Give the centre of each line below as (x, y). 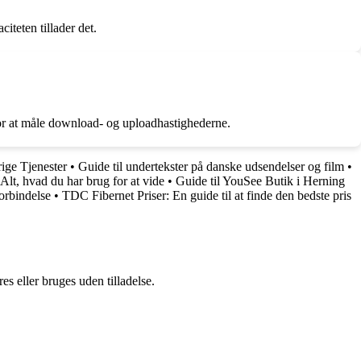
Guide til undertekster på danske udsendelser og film (211, 166)
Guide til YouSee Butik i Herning (260, 180)
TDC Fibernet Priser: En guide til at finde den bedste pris (207, 195)
